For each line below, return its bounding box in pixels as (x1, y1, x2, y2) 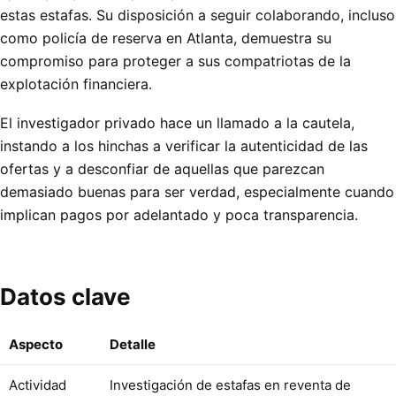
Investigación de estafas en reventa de (110, 377, 351, 394)
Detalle (110, 336, 156, 354)
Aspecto (9, 336, 63, 354)
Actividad (9, 377, 66, 394)
